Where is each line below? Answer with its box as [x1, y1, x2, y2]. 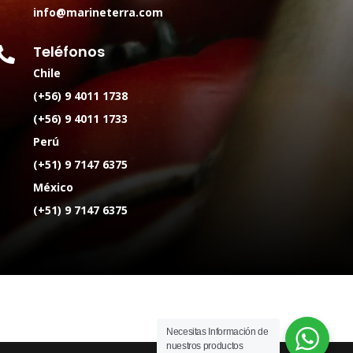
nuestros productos [166, 340, 243, 351]
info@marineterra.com [33, 5, 164, 20]
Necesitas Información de [166, 326, 269, 337]
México [33, 179, 74, 195]
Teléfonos [33, 41, 106, 61]
